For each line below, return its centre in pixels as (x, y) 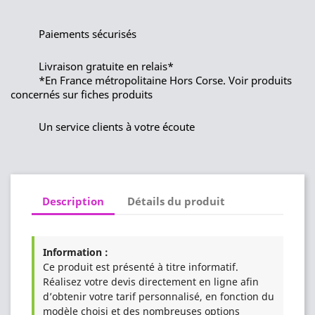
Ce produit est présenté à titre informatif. (141, 267)
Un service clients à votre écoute (117, 127)
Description (73, 201)
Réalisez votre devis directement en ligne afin (151, 282)
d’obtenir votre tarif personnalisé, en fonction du (159, 297)
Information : (76, 252)
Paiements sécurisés (88, 34)
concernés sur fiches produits (82, 95)
